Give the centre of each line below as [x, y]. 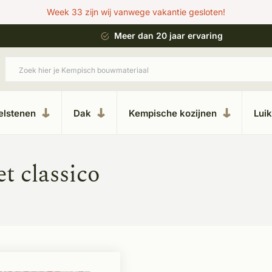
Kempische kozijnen [172, 113]
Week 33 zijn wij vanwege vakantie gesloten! [136, 12]
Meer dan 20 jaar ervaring [168, 36]
